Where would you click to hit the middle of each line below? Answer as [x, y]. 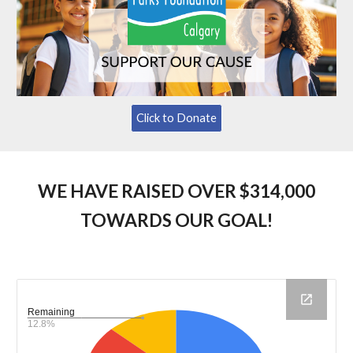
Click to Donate [176, 118]
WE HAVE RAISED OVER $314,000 [176, 191]
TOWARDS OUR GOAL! [176, 220]
